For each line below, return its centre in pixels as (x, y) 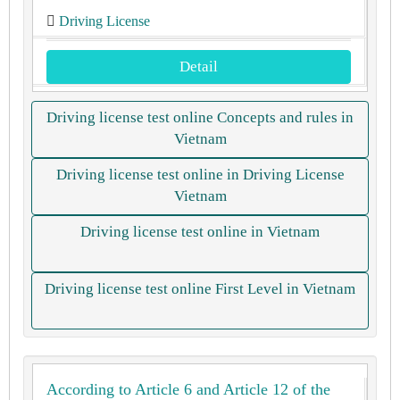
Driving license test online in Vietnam (200, 232)
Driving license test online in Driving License (200, 175)
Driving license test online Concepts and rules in (200, 117)
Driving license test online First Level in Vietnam (200, 289)
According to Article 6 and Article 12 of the (188, 389)
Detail (199, 67)
